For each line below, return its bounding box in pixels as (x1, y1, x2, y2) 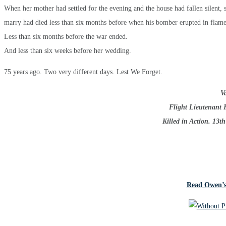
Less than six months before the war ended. (4, 33, 128, 41)
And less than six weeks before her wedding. (4, 47, 131, 55)
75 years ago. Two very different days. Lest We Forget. (4, 68, 162, 76)
